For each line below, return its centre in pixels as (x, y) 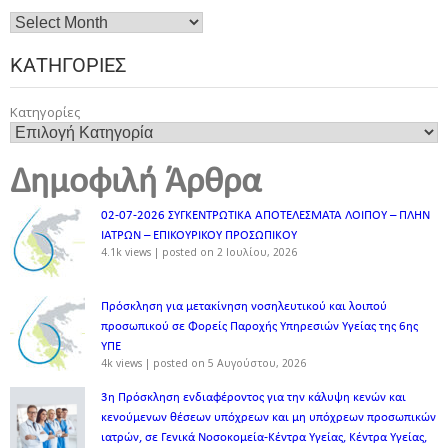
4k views (121, 363)
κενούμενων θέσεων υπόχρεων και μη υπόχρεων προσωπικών (268, 418)
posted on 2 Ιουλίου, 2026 (229, 252)
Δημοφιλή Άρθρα (135, 183)
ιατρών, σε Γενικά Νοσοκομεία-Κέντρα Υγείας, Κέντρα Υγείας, (264, 438)
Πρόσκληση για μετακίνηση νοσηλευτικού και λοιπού (244, 307)
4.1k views (126, 252)
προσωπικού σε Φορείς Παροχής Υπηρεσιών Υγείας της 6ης (259, 327)
